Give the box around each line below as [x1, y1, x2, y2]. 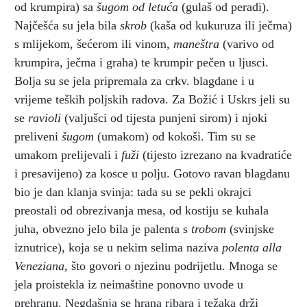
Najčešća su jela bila [14, 18, 120, 32]
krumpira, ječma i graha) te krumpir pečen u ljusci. [14, 55, 269, 69]
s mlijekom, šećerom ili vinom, [14, 36, 173, 51]
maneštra [173, 36, 219, 51]
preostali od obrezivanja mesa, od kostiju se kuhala [14, 203, 269, 217]
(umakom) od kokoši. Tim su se [94, 129, 256, 143]
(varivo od [219, 36, 274, 51]
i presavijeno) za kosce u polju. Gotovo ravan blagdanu [14, 166, 290, 180]
